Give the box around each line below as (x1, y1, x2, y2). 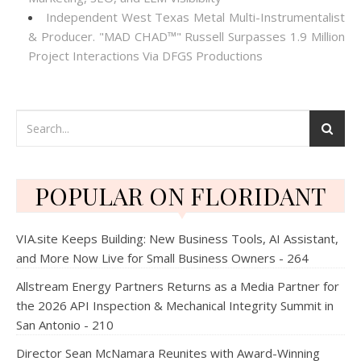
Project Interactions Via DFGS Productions (28, 48, 263, 64)
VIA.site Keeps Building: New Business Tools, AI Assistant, (16, 230, 338, 247)
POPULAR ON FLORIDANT (35, 180, 326, 212)
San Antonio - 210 (16, 317, 114, 333)
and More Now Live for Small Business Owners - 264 (16, 250, 309, 266)
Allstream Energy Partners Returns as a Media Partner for (16, 278, 339, 294)
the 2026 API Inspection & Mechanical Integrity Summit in (16, 297, 334, 313)
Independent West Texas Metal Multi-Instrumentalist (45, 9, 346, 25)
